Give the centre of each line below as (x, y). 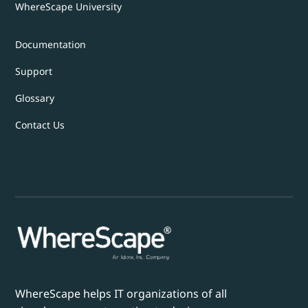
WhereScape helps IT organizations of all (121, 294)
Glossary (35, 98)
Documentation (51, 44)
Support (34, 71)
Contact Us (40, 124)
